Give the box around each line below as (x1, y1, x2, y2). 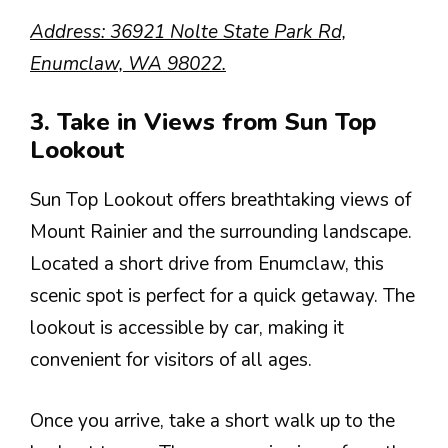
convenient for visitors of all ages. (30, 347, 312, 373)
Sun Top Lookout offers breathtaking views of (30, 187, 411, 213)
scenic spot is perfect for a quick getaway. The (30, 283, 415, 309)
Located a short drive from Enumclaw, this (30, 251, 384, 277)
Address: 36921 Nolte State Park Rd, (30, 18, 346, 45)
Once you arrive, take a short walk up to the (30, 407, 395, 434)
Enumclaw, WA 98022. (30, 50, 226, 77)
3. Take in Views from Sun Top (30, 106, 376, 138)
